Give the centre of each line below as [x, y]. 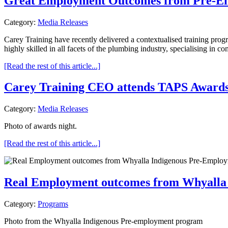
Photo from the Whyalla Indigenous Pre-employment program [103, 221]
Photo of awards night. [40, 126]
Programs [53, 204]
